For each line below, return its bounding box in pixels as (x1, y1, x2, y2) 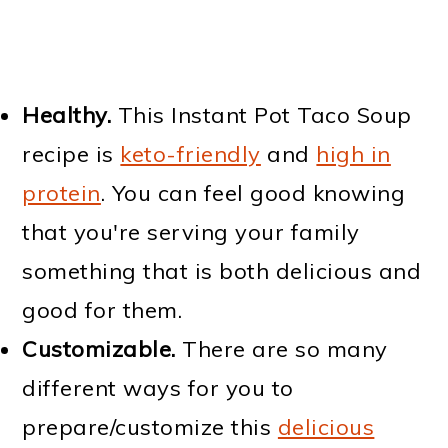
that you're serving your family (22, 218, 360, 247)
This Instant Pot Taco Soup (111, 101, 412, 130)
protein (22, 179, 101, 208)
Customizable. (22, 335, 176, 364)
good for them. (22, 296, 183, 325)
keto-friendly (120, 140, 261, 169)
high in (316, 140, 391, 169)
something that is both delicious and (22, 257, 422, 286)
